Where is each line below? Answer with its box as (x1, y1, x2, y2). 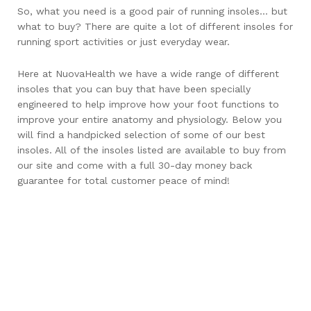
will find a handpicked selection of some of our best (17, 128, 265, 140)
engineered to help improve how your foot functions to (17, 98, 279, 110)
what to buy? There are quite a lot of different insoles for (17, 20, 293, 32)
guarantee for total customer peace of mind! (17, 174, 230, 186)
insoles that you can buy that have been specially (17, 83, 251, 94)
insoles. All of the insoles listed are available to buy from (17, 144, 286, 155)
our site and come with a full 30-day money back (17, 159, 252, 171)
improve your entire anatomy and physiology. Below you (17, 113, 282, 125)
